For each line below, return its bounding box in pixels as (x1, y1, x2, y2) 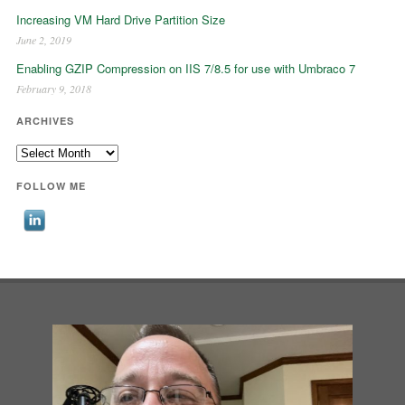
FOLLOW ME (15, 178, 86, 193)
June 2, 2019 (15, 32, 71, 47)
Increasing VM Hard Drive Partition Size (15, 10, 225, 28)
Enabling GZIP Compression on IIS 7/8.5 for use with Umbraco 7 (15, 59, 355, 77)
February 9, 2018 (15, 80, 91, 96)
